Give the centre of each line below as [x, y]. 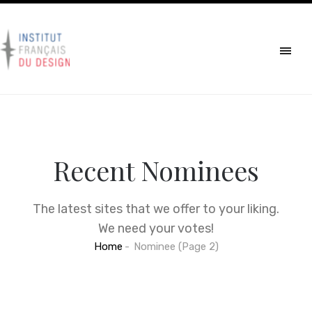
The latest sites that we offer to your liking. [156, 209]
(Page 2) [197, 247]
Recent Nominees [156, 170]
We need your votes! [156, 228]
